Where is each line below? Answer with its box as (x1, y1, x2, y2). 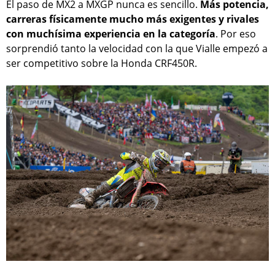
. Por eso (215, 27, 256, 41)
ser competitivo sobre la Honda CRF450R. (6, 56, 197, 71)
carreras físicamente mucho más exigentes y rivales (6, 12, 259, 26)
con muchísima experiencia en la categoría (6, 27, 215, 41)
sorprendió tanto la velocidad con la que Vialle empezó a (6, 42, 268, 56)
